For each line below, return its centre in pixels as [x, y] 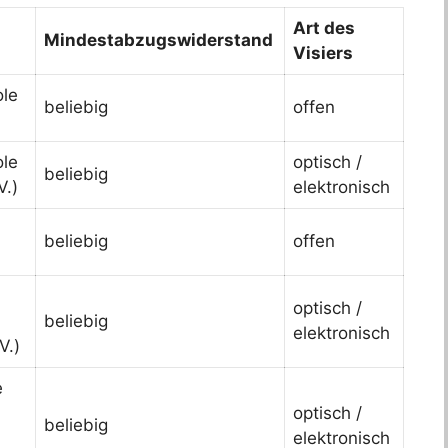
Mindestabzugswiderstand [158, 39]
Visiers [323, 52]
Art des [324, 27]
